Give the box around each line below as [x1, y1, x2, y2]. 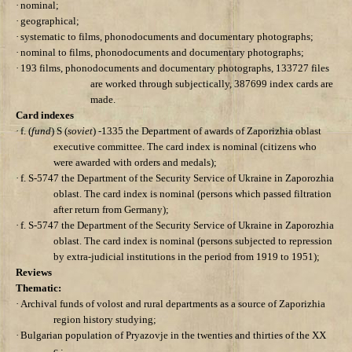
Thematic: [16, 282, 61, 295]
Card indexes [16, 109, 74, 122]
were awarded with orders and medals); [53, 156, 217, 169]
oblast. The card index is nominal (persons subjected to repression [53, 235, 332, 247]
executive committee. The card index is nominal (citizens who [53, 141, 317, 153]
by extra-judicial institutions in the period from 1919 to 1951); [53, 251, 320, 263]
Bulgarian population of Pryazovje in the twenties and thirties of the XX [20, 329, 326, 342]
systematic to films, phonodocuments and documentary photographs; [20, 31, 313, 43]
